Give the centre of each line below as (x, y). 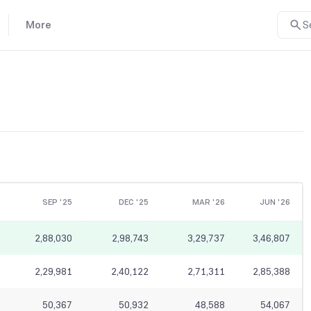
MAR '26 (208, 202)
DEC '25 (133, 202)
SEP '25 (57, 202)
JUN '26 (275, 202)
